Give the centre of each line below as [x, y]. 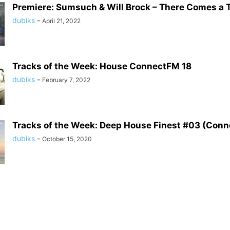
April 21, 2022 [61, 21]
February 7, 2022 [66, 80]
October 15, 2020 [67, 139]
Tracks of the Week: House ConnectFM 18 [102, 66]
